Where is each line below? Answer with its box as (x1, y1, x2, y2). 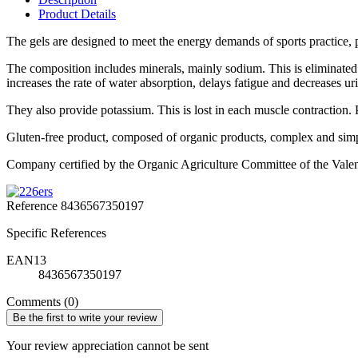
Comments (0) (6, 294, 78, 308)
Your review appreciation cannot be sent (6, 338, 209, 352)
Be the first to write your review (13, 311, 157, 324)
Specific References (6, 225, 106, 240)
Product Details (38, 6, 116, 21)
